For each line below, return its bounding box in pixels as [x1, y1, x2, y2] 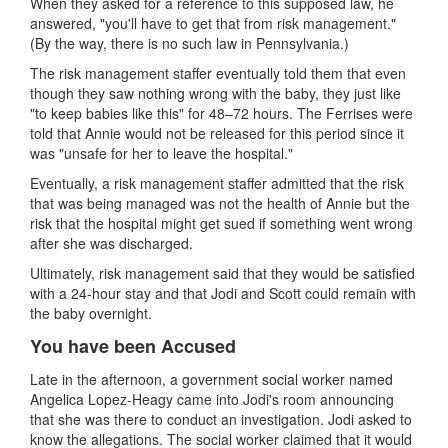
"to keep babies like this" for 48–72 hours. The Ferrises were [30, 102, 413, 123]
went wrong [340, 212, 413, 233]
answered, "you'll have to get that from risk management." [30, 12, 396, 33]
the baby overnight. [30, 302, 152, 323]
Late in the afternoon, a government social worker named [30, 368, 393, 389]
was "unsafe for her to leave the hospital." [30, 142, 293, 163]
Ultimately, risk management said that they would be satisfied [30, 262, 415, 283]
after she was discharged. [30, 232, 193, 253]
